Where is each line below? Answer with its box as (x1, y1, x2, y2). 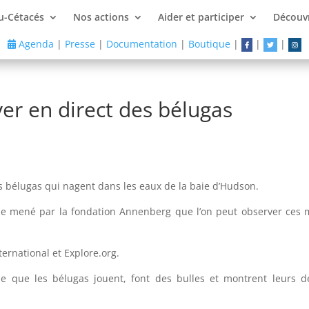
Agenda (15, 37, 54, 50)
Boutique (188, 37, 230, 50)
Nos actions (73, 10, 130, 23)
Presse (64, 37, 95, 50)
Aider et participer (158, 10, 245, 23)
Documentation (106, 37, 177, 50)
